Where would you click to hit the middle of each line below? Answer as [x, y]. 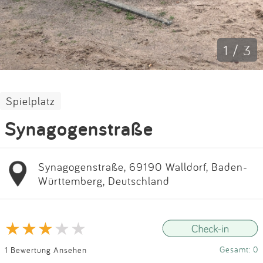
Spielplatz [31, 101]
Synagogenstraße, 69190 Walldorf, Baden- [143, 166]
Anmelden [131, 48]
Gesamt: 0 [239, 249]
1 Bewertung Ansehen [46, 249]
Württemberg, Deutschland [104, 181]
